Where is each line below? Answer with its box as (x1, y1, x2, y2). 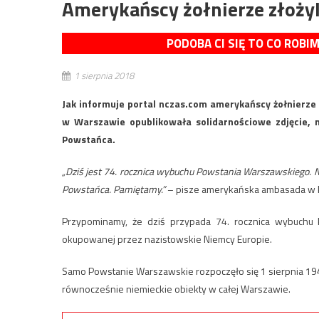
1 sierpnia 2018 (74, 68, 134, 83)
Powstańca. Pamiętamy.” (62, 182, 165, 197)
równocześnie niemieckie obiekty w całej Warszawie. (62, 281, 291, 297)
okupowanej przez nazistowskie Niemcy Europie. (62, 231, 272, 247)
